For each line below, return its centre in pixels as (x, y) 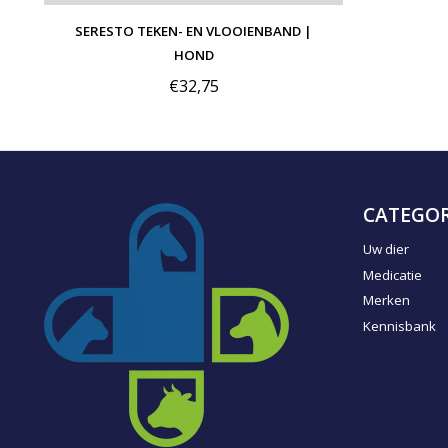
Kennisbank (399, 325)
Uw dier (385, 248)
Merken (386, 300)
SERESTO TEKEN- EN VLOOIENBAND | (193, 30)
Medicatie (392, 274)
